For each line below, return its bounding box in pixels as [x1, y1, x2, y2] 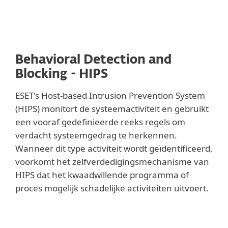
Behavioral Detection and [15, 54, 172, 66]
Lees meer [36, 209, 88, 219]
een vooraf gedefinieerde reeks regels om [15, 116, 185, 128]
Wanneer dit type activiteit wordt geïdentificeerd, [15, 142, 213, 154]
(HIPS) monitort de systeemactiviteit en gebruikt [15, 103, 209, 115]
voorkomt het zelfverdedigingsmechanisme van [15, 156, 209, 167]
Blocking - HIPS [15, 68, 108, 80]
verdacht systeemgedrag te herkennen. [15, 129, 177, 141]
